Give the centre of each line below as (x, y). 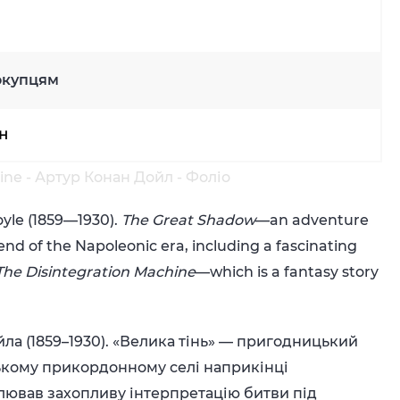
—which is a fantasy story (287, 272)
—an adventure (312, 220)
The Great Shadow (187, 220)
